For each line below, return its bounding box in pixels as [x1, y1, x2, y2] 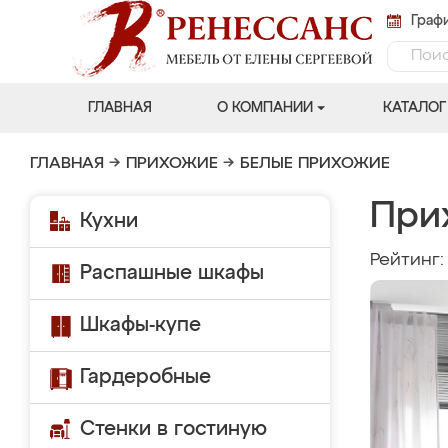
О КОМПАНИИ [216, 101, 313, 115]
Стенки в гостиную [80, 419, 267, 439]
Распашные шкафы [80, 263, 264, 283]
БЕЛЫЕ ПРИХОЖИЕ [240, 156, 390, 172]
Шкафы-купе [80, 315, 201, 335]
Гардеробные [80, 367, 211, 387]
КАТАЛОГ [382, 101, 446, 115]
